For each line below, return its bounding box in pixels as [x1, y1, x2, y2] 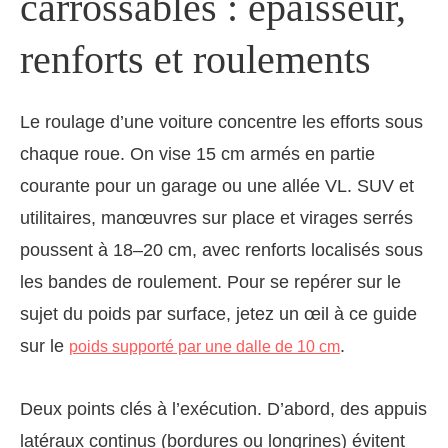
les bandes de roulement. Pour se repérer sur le [20, 272, 401, 293]
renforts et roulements [20, 37, 371, 83]
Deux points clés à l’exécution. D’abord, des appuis [20, 399, 427, 420]
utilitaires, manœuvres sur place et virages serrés [20, 208, 413, 229]
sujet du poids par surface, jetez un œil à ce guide [20, 304, 417, 325]
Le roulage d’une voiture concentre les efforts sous [20, 112, 423, 133]
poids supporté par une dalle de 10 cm [69, 338, 340, 356]
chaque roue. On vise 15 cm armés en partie [20, 144, 375, 165]
